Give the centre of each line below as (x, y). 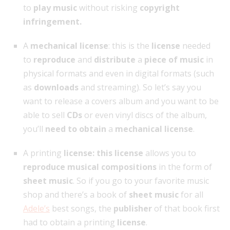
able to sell (45, 115)
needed (195, 46)
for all (191, 195)
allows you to (170, 153)
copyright (160, 8)
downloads (56, 88)
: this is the (130, 46)
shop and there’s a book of (76, 195)
